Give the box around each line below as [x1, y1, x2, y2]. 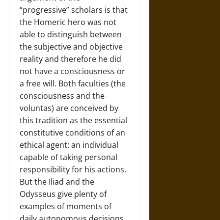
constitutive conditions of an [20, 127, 125, 138]
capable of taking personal [20, 151, 117, 163]
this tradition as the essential [20, 114, 127, 126]
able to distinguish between [20, 28, 122, 40]
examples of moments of [20, 200, 111, 212]
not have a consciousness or [20, 65, 125, 77]
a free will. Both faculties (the [20, 78, 126, 89]
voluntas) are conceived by [20, 102, 118, 113]
